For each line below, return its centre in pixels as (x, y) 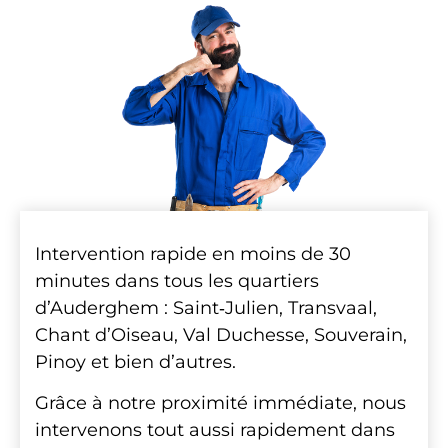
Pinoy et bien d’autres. (135, 362)
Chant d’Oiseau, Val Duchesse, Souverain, (221, 335)
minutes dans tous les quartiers (177, 281)
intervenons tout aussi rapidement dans (215, 430)
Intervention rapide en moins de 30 (193, 254)
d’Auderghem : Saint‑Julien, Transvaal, (206, 308)
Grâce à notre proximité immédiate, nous (220, 403)
